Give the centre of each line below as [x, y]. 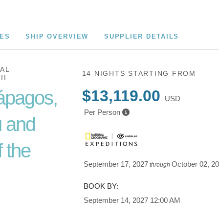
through [160, 165]
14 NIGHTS [105, 73]
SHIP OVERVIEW [57, 36]
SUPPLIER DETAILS [142, 36]
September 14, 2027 [116, 200]
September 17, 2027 [116, 164]
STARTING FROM [162, 73]
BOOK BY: [101, 186]
